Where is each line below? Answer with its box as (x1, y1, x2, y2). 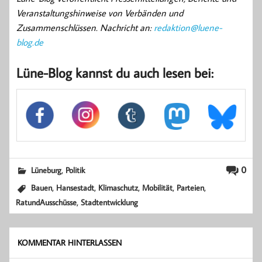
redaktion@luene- (154, 21, 222, 33)
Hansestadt (56, 181, 95, 193)
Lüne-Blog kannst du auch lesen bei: (16, 63, 213, 81)
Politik (65, 164, 85, 175)
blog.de (16, 36, 43, 48)
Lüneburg (31, 164, 62, 175)
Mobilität (142, 181, 173, 193)
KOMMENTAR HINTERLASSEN (18, 236, 122, 248)
